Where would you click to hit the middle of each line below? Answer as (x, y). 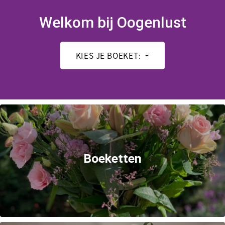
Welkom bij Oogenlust (113, 23)
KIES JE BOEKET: (109, 56)
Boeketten (113, 159)
